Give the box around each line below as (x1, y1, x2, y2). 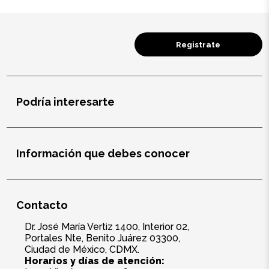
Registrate (176, 39, 221, 49)
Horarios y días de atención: (25, 255, 165, 267)
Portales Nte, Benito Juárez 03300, (25, 232, 181, 244)
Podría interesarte (16, 95, 115, 108)
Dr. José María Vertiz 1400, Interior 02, (25, 220, 190, 232)
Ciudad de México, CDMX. (25, 243, 140, 255)
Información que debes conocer (16, 147, 190, 160)
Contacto (16, 198, 68, 211)
